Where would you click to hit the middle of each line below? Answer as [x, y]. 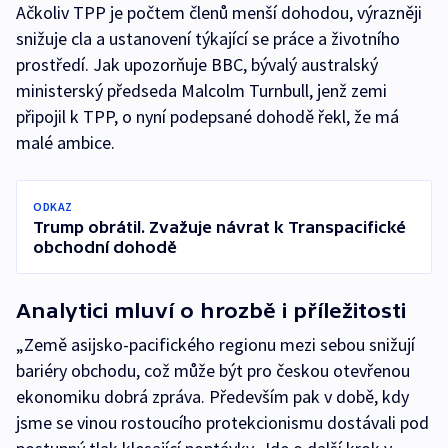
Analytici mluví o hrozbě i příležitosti [211, 311]
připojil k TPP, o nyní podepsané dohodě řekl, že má [207, 117]
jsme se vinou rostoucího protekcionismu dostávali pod [222, 423]
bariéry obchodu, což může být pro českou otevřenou [213, 371]
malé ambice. [65, 143]
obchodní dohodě [105, 247]
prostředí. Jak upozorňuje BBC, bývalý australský [197, 65]
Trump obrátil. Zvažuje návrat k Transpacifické [219, 227]
